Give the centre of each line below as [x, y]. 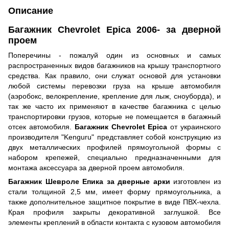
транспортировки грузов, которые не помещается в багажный [114, 116]
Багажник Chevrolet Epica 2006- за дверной [114, 29]
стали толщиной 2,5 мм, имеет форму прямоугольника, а [114, 191]
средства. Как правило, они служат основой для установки [114, 75]
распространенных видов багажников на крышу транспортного [114, 65]
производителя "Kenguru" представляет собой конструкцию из [114, 137]
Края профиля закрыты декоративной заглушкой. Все [114, 212]
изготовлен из [196, 181]
